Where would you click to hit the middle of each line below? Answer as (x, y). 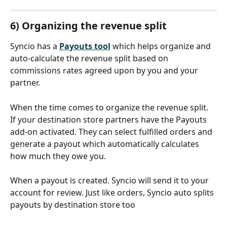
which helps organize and (163, 46)
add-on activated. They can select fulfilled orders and (112, 131)
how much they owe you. (59, 156)
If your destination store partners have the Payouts (109, 119)
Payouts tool (85, 46)
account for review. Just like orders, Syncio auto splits (113, 193)
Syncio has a (35, 46)
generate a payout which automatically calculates (106, 144)
